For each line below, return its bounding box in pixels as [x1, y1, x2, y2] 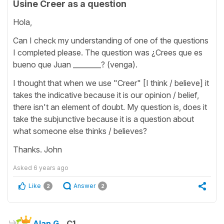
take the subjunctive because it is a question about [13, 114, 194, 124]
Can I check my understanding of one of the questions [13, 35, 208, 46]
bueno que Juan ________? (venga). [13, 59, 137, 70]
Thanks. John [13, 144, 62, 155]
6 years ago [33, 164, 68, 172]
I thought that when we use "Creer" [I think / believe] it [13, 78, 209, 88]
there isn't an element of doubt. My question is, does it [13, 102, 207, 112]
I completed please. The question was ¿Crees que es [13, 47, 202, 58]
